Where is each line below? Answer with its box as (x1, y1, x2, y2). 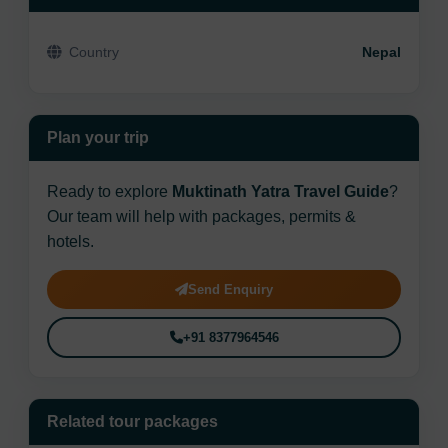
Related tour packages (47, 413, 219, 431)
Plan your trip (47, 129, 150, 147)
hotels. (47, 233, 95, 251)
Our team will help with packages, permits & (47, 208, 357, 226)
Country (65, 43, 120, 60)
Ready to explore (47, 183, 173, 201)
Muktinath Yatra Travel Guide (172, 183, 390, 201)
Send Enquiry (188, 281, 273, 297)
